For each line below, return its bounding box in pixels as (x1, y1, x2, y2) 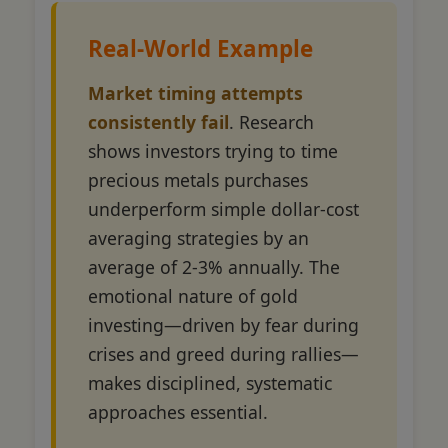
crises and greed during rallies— (88, 341, 359, 366)
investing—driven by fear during (88, 312, 359, 337)
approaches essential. (88, 399, 268, 424)
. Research (229, 109, 314, 134)
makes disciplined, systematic (88, 370, 332, 395)
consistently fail (88, 109, 229, 134)
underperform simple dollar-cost (88, 196, 359, 221)
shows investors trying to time (88, 138, 338, 163)
